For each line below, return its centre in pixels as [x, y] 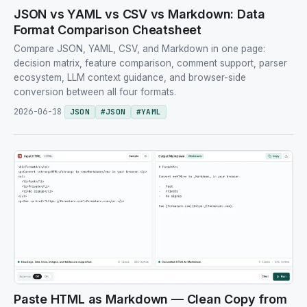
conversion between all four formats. [95, 91]
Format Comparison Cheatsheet [108, 29]
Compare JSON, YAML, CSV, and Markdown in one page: [139, 48]
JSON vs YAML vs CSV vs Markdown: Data [140, 14]
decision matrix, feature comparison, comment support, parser [150, 63]
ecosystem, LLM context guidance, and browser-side [130, 77]
